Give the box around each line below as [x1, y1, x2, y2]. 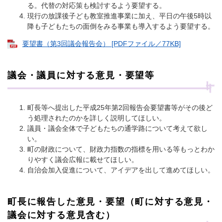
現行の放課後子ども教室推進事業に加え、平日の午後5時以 [27, 11, 212, 20]
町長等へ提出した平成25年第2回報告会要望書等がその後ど [27, 104, 213, 112]
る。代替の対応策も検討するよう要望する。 [27, 1, 166, 9]
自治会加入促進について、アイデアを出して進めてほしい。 [27, 166, 215, 174]
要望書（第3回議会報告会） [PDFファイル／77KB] [22, 39, 181, 48]
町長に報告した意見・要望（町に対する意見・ [7, 197, 214, 207]
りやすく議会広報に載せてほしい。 [27, 156, 138, 164]
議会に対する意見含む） [7, 210, 115, 221]
